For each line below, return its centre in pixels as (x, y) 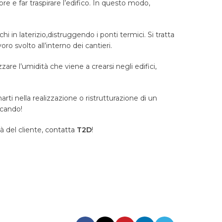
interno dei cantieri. (79, 46)
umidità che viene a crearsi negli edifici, (89, 67)
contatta (61, 130)
